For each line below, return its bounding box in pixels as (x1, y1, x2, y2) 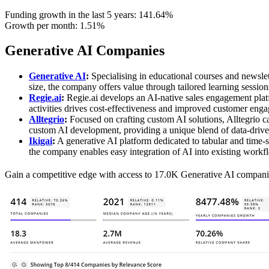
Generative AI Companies (5, 43, 165, 59)
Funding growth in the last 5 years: (5, 9, 139, 20)
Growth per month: (5, 20, 80, 31)
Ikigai (29, 136, 52, 147)
